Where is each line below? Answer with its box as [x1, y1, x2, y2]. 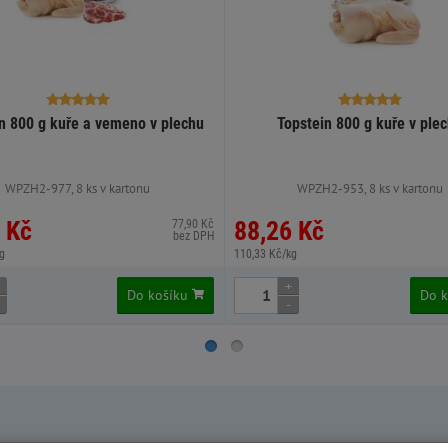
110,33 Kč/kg [234, 246, 297, 261]
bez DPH [173, 228, 214, 243]
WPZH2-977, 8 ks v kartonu [5, 179, 151, 197]
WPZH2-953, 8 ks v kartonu [297, 179, 444, 197]
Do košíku [127, 285, 192, 304]
